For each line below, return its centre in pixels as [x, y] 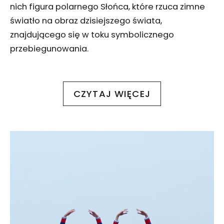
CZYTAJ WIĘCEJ [112, 93]
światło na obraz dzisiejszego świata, [86, 21]
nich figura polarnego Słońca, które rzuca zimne [107, 7]
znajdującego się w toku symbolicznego [92, 35]
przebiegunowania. [49, 49]
